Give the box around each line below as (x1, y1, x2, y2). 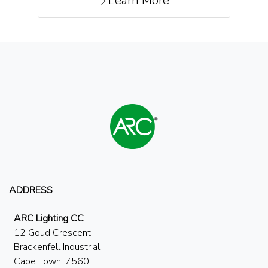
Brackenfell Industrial (14, 240, 100, 254)
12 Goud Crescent (14, 226, 91, 239)
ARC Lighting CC (14, 211, 84, 225)
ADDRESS (9, 183, 53, 197)
